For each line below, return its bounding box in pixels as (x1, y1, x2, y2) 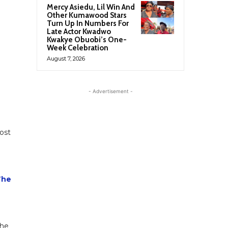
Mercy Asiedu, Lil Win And (47, 2, 135, 12)
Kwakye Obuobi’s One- (47, 35, 127, 44)
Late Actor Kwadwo (47, 26, 111, 36)
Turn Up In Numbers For (47, 18, 129, 28)
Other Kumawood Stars (47, 10, 127, 20)
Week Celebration (47, 43, 108, 52)
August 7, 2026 (47, 54, 85, 62)
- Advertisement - (88, 88, 133, 94)
